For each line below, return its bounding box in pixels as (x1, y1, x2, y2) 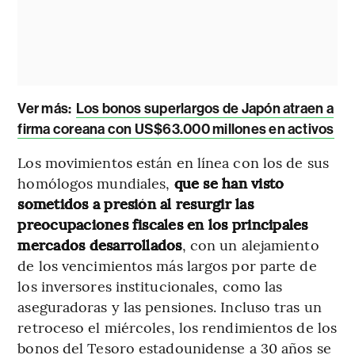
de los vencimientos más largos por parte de (17, 254, 317, 275)
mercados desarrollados (17, 234, 182, 254)
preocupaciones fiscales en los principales (17, 213, 308, 234)
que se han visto (174, 172, 284, 193)
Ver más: (17, 99, 74, 117)
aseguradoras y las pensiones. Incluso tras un (17, 296, 322, 316)
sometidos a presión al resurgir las (17, 193, 254, 213)
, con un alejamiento (181, 234, 319, 254)
